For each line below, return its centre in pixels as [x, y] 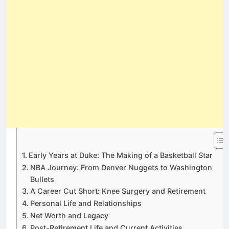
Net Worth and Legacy [69, 216]
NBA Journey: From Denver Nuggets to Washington [121, 168]
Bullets [42, 179]
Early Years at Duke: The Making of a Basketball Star [120, 155]
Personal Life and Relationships [86, 203]
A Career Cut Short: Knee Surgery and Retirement [118, 191]
